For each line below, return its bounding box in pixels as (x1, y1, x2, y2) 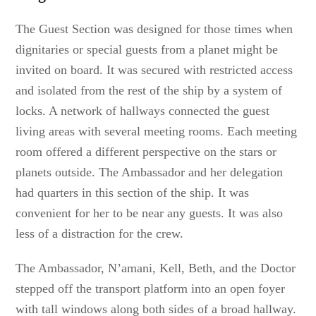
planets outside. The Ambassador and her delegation (16, 165, 284, 179)
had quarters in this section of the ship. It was (16, 186, 250, 200)
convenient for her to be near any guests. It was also (16, 206, 284, 220)
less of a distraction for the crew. (16, 226, 184, 241)
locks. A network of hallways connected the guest (16, 104, 270, 118)
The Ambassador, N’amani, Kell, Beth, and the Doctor (16, 261, 296, 275)
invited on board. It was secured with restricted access (16, 63, 293, 77)
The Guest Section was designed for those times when (16, 22, 293, 36)
